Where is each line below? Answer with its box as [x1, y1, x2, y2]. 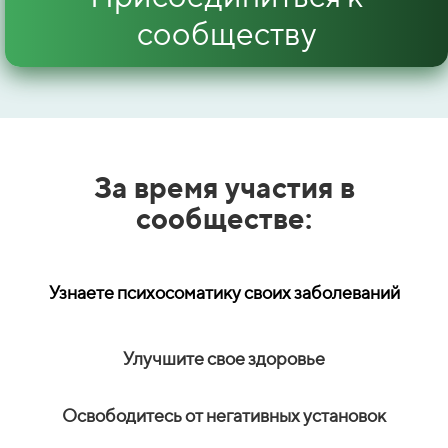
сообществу [136, 14, 317, 53]
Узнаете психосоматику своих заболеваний [48, 282, 400, 304]
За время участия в [93, 170, 355, 205]
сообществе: [136, 201, 312, 236]
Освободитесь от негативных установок [62, 405, 386, 427]
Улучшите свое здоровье [123, 348, 325, 370]
